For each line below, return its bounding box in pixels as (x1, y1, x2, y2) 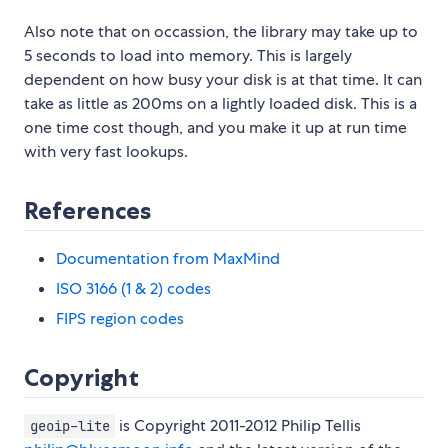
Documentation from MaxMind (56, 248, 280, 270)
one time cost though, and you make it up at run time (24, 117, 407, 139)
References (24, 196, 151, 226)
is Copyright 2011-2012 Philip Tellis (115, 415, 362, 437)
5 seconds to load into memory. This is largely (24, 45, 352, 67)
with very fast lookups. (24, 141, 188, 163)
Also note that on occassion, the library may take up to (24, 21, 418, 43)
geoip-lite (29, 417, 110, 436)
